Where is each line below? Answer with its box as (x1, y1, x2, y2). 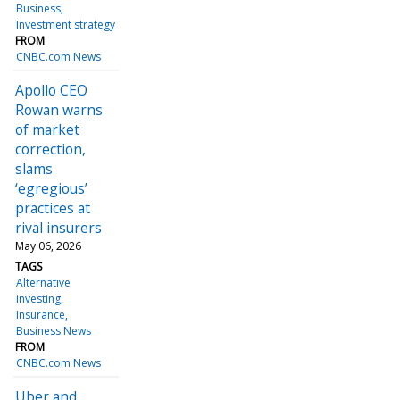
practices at (15, 197, 90, 218)
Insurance (16, 306, 66, 322)
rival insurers (15, 217, 102, 237)
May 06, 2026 (15, 237, 81, 254)
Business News (16, 322, 92, 338)
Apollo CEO (15, 79, 87, 100)
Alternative (16, 274, 71, 290)
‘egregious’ (15, 178, 87, 198)
